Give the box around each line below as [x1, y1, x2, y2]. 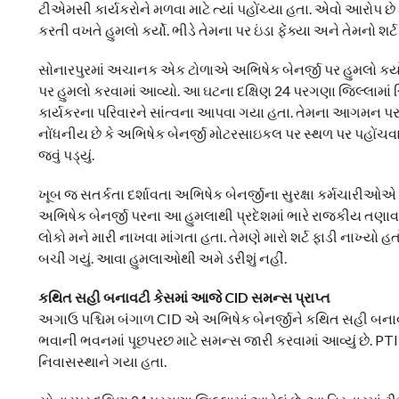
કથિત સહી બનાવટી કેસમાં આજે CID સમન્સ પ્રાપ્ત [37, 289, 330, 305]
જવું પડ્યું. [37, 146, 94, 163]
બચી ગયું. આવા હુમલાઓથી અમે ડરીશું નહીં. [37, 249, 287, 266]
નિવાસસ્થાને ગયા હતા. [37, 353, 167, 370]
